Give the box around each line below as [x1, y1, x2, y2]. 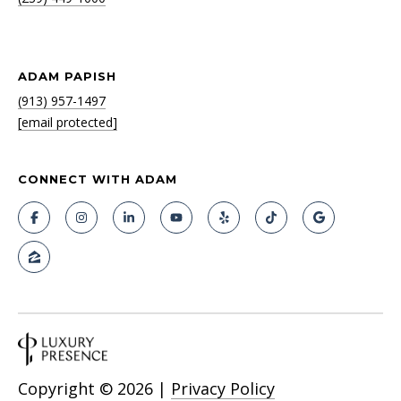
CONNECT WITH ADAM [18, 172, 177, 187]
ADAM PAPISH [18, 69, 116, 84]
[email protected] [18, 114, 117, 132]
